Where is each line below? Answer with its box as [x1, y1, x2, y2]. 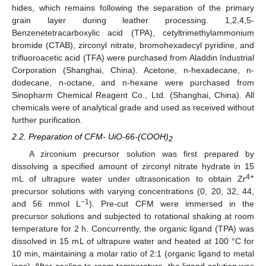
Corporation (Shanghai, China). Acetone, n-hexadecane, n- [12, 65, 254, 75]
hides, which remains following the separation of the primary [12, 3, 254, 13]
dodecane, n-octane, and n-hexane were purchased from [12, 78, 254, 88]
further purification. [12, 115, 83, 125]
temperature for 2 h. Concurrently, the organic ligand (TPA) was [12, 223, 254, 233]
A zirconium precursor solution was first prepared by [28, 148, 254, 159]
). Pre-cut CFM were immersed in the [89, 198, 255, 208]
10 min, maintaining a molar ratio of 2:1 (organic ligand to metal [12, 248, 254, 258]
